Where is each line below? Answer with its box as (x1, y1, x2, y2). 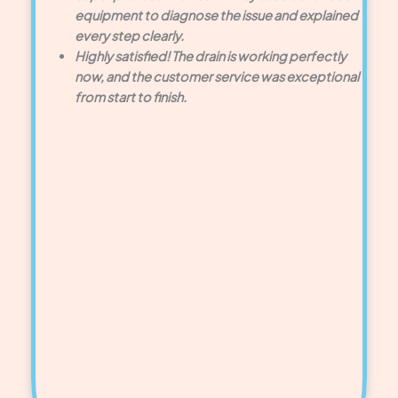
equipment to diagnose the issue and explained (74, 7, 358, 24)
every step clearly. (74, 28, 184, 44)
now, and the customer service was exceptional (74, 68, 359, 85)
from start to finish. (74, 89, 187, 106)
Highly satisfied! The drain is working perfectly (74, 48, 346, 65)
